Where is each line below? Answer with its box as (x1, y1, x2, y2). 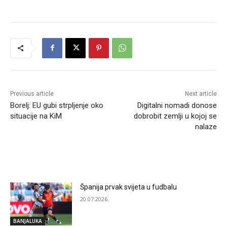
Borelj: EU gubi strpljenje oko (10, 100, 103, 110)
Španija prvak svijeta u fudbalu (80, 182, 177, 191)
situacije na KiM (10, 111, 62, 121)
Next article (184, 90, 217, 97)
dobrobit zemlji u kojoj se (133, 111, 217, 121)
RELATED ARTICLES (16, 158, 80, 166)
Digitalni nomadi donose (137, 100, 217, 110)
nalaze (195, 122, 217, 131)
